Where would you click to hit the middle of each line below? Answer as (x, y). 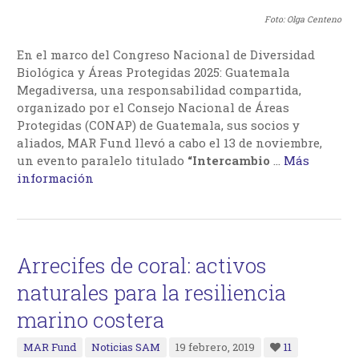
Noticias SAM (126, 347)
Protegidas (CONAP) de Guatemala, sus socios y (159, 125)
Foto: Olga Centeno (303, 20)
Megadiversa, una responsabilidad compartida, (159, 90)
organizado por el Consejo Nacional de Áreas (153, 108)
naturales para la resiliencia (152, 293)
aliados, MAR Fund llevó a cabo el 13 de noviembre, (170, 143)
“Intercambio (231, 161)
